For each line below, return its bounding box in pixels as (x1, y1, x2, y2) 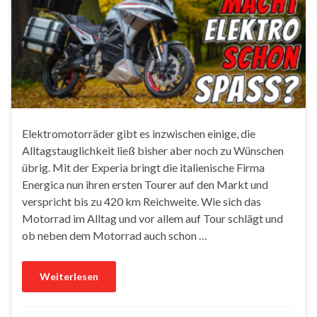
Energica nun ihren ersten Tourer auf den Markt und (22, 177, 268, 191)
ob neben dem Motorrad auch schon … (22, 228, 207, 242)
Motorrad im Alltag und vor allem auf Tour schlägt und (22, 211, 283, 225)
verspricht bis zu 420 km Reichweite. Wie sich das (22, 194, 261, 208)
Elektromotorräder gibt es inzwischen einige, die (22, 126, 255, 140)
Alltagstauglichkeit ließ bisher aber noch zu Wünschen (22, 143, 284, 157)
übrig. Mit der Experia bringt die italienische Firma (22, 160, 265, 174)
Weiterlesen (40, 270, 98, 282)
